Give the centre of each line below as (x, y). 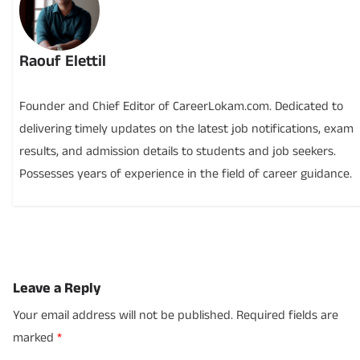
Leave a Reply (57, 288)
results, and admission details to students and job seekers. (178, 152)
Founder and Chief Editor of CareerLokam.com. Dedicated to (182, 107)
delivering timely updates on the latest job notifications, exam (187, 129)
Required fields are (287, 315)
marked (35, 337)
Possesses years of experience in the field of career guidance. (186, 174)
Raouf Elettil (63, 61)
